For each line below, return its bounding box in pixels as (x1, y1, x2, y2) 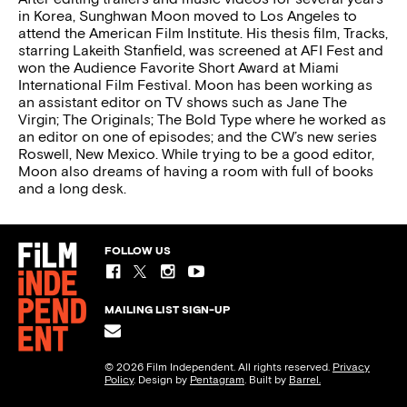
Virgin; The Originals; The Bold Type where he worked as (18, 111, 386, 128)
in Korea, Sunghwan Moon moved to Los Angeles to (18, 7, 357, 25)
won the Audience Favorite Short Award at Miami (18, 59, 339, 76)
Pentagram (190, 373, 244, 386)
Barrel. (289, 373, 321, 386)
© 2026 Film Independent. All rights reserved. (104, 361, 333, 373)
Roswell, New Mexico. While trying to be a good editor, (18, 145, 374, 163)
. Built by (244, 373, 289, 386)
